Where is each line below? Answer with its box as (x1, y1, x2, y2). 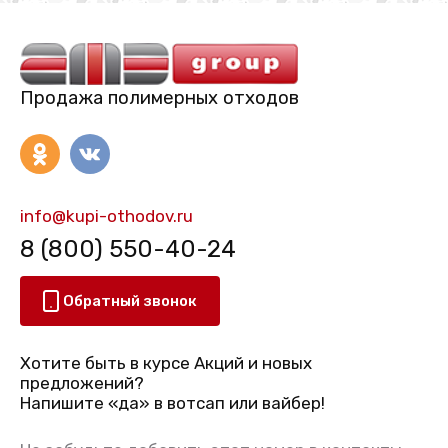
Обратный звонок (63, 292, 198, 311)
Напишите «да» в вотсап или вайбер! (20, 393, 325, 414)
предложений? (20, 373, 144, 394)
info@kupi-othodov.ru (20, 205, 193, 226)
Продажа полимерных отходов (20, 86, 299, 109)
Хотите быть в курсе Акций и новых (20, 353, 312, 374)
